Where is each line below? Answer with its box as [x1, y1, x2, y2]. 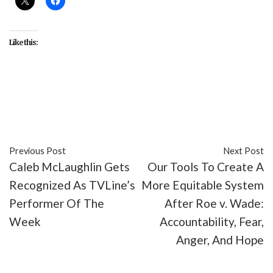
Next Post [223, 146, 264, 157]
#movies [162, 108, 205, 122]
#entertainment [78, 108, 160, 122]
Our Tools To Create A [147, 160, 264, 174]
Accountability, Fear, [160, 214, 264, 229]
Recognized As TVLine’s [9, 178, 135, 193]
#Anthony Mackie [9, 90, 101, 104]
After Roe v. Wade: [165, 196, 264, 211]
